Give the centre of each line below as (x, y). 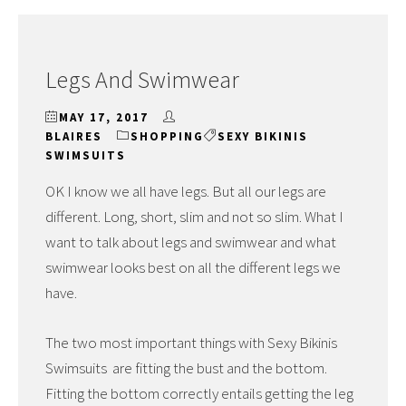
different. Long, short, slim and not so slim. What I (194, 217)
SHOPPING (167, 136)
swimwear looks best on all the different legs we (193, 267)
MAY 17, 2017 (104, 117)
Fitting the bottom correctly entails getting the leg (199, 394)
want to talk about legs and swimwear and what (191, 242)
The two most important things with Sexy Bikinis (191, 343)
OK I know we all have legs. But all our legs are (186, 191)
